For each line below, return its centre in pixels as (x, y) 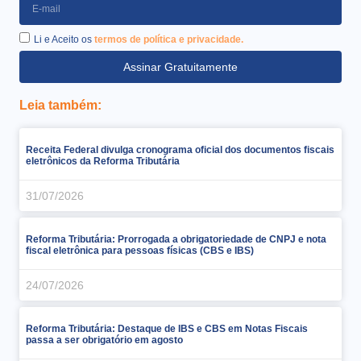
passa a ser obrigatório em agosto (104, 340)
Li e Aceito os (64, 39)
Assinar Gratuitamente (180, 66)
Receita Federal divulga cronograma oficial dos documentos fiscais (180, 149)
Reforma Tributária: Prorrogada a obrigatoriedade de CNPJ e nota (176, 239)
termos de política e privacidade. (169, 39)
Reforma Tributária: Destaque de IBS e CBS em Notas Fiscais (167, 328)
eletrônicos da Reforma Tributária (103, 161)
